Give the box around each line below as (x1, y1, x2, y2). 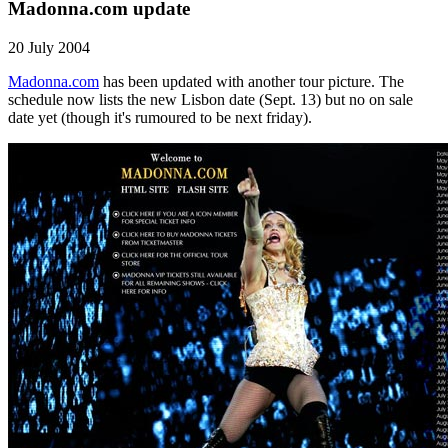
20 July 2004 (8, 38, 90, 56)
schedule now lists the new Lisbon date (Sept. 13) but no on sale (8, 90, 413, 108)
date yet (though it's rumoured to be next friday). (8, 108, 312, 126)
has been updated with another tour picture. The (99, 72, 404, 90)
